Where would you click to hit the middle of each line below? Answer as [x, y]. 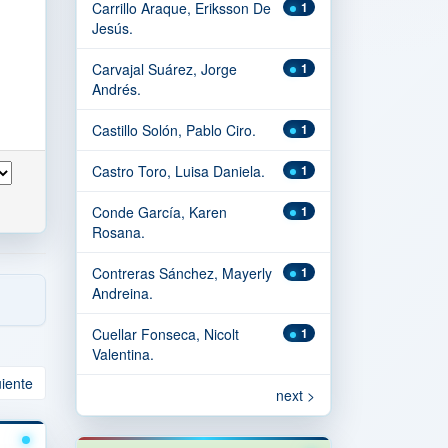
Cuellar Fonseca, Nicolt [165, 334]
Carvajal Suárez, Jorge [164, 69]
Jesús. [112, 28]
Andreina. [122, 293]
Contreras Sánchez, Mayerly [182, 273]
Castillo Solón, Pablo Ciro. [174, 130]
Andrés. [116, 89]
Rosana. [118, 232]
